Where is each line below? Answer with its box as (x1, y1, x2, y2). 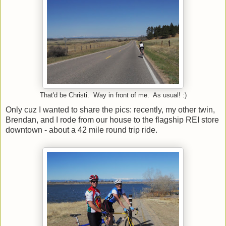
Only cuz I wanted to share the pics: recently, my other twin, (6, 105, 215, 115)
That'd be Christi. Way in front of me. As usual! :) (39, 91, 187, 99)
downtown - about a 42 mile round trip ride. (6, 126, 159, 135)
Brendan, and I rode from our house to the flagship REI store (6, 116, 219, 125)
